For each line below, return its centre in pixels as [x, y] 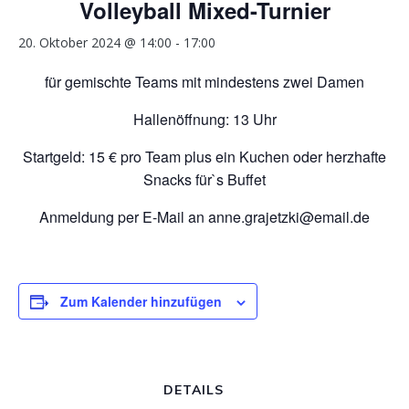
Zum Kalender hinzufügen [141, 302]
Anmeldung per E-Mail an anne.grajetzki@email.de [204, 217]
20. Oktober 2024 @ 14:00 [95, 43]
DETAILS [194, 390]
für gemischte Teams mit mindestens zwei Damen [204, 82]
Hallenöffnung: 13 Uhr [204, 120]
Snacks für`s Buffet [204, 180]
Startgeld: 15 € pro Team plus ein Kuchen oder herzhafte [204, 157]
